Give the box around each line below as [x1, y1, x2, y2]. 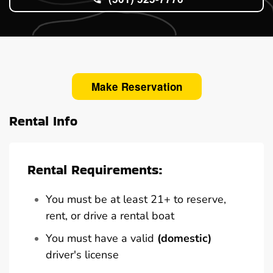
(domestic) [157, 230, 211, 246]
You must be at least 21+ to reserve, [46, 191, 226, 207]
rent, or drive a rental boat [46, 208, 174, 223]
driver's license [46, 247, 119, 262]
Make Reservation [91, 79, 182, 94]
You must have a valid [46, 230, 157, 246]
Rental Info [9, 111, 77, 130]
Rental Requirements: [27, 160, 163, 179]
